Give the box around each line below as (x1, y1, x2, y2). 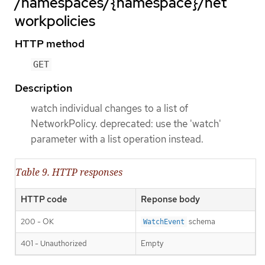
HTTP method (15, 36, 85, 50)
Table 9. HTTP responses (15, 166, 122, 179)
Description (15, 81, 72, 95)
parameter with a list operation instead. (31, 132, 203, 146)
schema (187, 216, 215, 227)
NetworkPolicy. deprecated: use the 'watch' (31, 117, 221, 131)
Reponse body (141, 193, 200, 206)
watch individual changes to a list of (31, 102, 188, 115)
